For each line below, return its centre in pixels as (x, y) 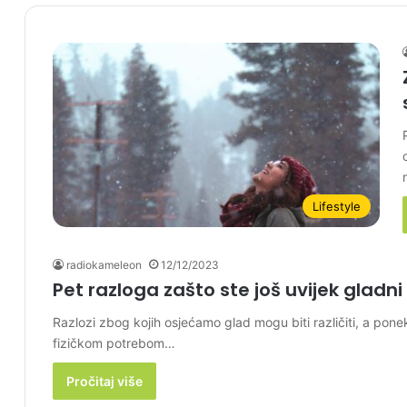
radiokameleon (104, 265)
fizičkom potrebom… (114, 343)
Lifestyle (337, 207)
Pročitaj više (104, 381)
